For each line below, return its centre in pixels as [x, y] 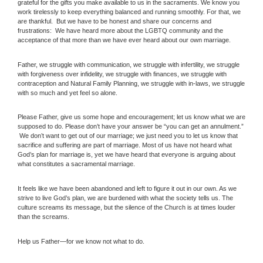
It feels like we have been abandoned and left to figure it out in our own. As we [127, 189]
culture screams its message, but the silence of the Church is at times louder [127, 208]
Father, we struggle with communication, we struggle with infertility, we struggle [129, 64]
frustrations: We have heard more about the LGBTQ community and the [120, 31]
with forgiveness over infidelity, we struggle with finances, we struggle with [122, 74]
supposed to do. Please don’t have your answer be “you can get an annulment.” [131, 127]
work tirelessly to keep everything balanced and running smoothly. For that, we [129, 12]
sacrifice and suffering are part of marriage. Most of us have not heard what [125, 145]
